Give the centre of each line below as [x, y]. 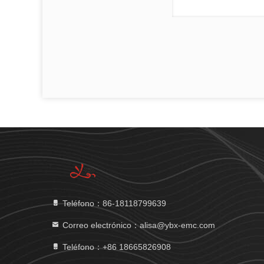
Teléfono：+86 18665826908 [115, 247]
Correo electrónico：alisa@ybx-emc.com [138, 225]
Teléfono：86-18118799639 [113, 203]
